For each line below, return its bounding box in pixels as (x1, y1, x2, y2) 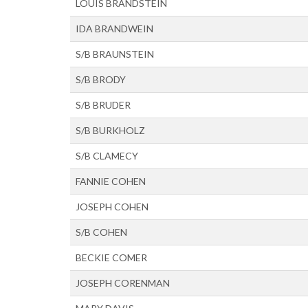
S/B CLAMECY (76, 150, 138, 162)
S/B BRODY (76, 74, 126, 85)
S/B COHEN (76, 226, 127, 238)
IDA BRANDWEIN (76, 23, 153, 34)
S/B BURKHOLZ (76, 124, 145, 136)
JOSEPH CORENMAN (76, 277, 170, 289)
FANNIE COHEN (76, 175, 146, 187)
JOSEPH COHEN (76, 201, 148, 212)
